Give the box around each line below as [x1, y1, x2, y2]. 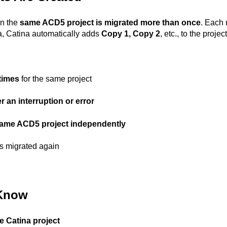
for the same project [19, 74, 92, 83]
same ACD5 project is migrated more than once [20, 18, 201, 27]
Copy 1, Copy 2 [101, 29, 160, 39]
